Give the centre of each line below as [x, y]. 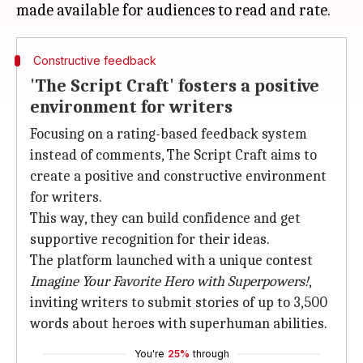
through [211, 354]
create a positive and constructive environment [178, 176]
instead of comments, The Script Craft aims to [173, 155]
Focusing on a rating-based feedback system [169, 134]
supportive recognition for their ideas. [150, 239]
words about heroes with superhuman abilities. [179, 324]
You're [149, 354]
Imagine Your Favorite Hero [112, 282]
